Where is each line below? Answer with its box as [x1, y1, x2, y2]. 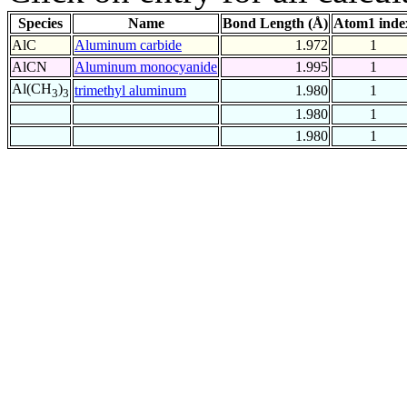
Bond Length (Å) [223, 15, 328, 32]
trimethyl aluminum [74, 83, 186, 99]
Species [18, 15, 63, 32]
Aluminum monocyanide [74, 59, 217, 75]
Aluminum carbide [74, 37, 182, 54]
